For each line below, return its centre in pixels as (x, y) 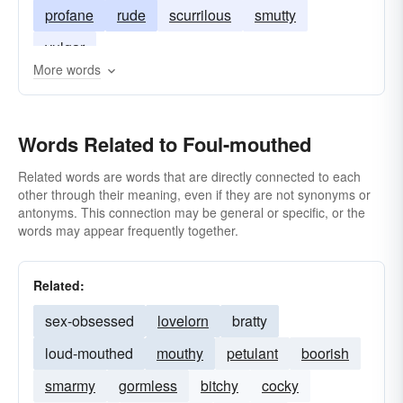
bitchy (219, 385)
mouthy (180, 353)
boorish (325, 353)
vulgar (65, 47)
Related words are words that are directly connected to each (189, 176)
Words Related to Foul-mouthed (165, 144)
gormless (148, 385)
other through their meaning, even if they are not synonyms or (194, 194)
